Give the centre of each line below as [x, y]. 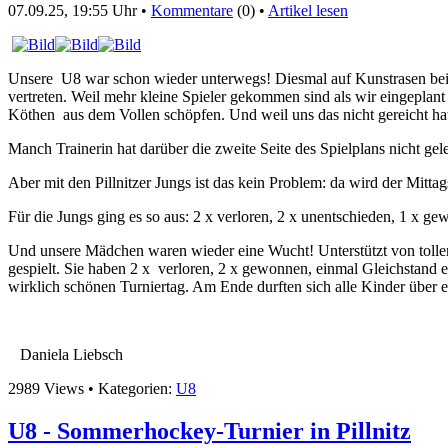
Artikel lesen [308, 11]
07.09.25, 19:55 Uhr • [79, 11]
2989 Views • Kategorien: [92, 389]
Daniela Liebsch [65, 355]
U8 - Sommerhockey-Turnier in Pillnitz [209, 431]
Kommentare [192, 11]
